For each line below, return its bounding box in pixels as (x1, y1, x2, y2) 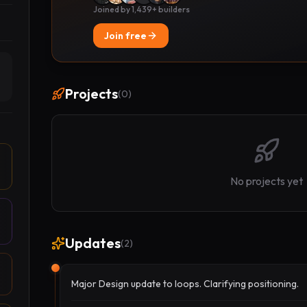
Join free (103, 29, 147, 42)
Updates (64, 234, 121, 251)
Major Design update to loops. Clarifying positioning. (71, 278, 299, 290)
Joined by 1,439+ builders (93, 4, 190, 14)
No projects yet (230, 174, 304, 188)
